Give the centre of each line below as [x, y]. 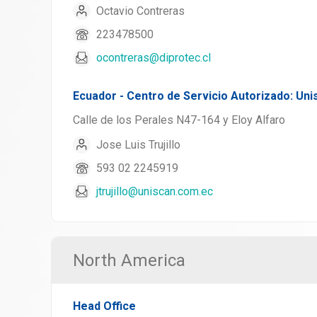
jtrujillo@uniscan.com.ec [155, 191]
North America [129, 260]
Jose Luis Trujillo [138, 144]
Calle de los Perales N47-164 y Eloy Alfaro [179, 120]
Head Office [104, 306]
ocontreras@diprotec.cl [154, 57]
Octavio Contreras [140, 11]
